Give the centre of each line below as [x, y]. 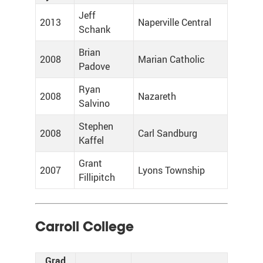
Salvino [94, 103]
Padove [94, 66]
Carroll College [85, 227]
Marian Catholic [171, 59]
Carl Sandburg [168, 133]
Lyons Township [171, 170]
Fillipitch [97, 177]
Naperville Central [175, 22]
